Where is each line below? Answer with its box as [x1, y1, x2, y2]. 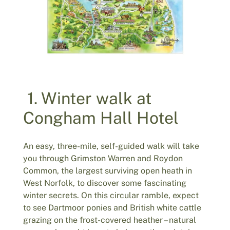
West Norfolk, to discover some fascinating [23, 178, 186, 188]
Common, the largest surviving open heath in [23, 165, 192, 176]
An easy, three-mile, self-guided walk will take [23, 141, 199, 151]
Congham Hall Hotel [23, 108, 179, 127]
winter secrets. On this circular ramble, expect [23, 190, 199, 200]
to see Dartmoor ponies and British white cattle [23, 202, 201, 213]
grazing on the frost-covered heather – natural [23, 215, 196, 225]
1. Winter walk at [23, 88, 151, 108]
